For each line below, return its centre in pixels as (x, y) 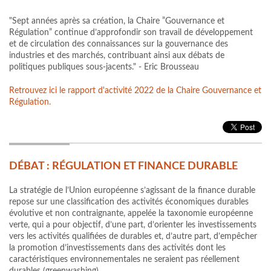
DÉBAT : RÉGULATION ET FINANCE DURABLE (123, 167)
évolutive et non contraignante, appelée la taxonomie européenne (131, 214)
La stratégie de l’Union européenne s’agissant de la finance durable (132, 191)
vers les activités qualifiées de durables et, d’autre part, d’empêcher (133, 237)
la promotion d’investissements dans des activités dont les (117, 248)
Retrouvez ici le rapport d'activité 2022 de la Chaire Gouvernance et (135, 91)
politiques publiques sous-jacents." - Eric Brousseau (104, 67)
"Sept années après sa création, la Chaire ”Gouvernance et (117, 21)
